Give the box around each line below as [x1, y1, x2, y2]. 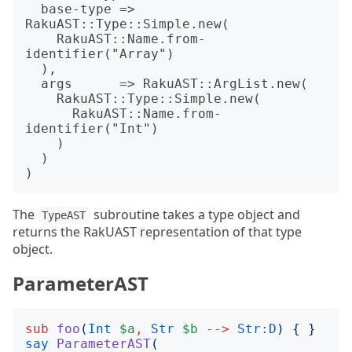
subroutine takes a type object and [90, 206, 300, 223]
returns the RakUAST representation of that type [13, 223, 302, 240]
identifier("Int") [25, 121, 159, 136]
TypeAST [42, 209, 86, 222]
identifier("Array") [25, 46, 174, 61]
